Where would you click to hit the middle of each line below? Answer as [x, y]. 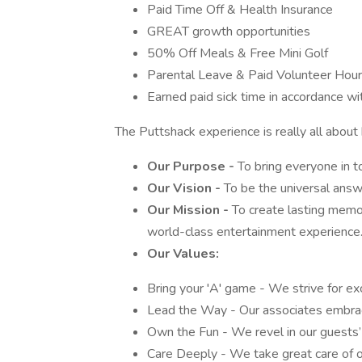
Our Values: [183, 254]
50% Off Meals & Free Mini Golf [238, 53]
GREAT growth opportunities [229, 32]
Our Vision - [185, 188]
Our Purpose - [192, 166]
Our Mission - [189, 210]
